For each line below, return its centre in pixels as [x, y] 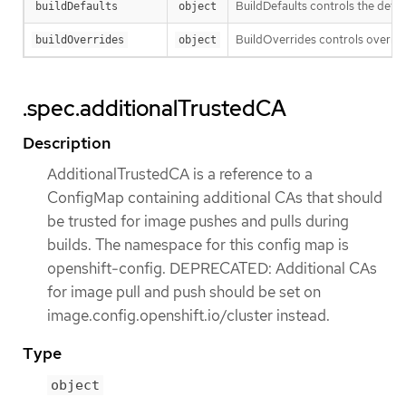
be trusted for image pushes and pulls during [198, 222]
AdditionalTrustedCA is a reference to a [180, 174]
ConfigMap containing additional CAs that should [215, 198]
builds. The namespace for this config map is [198, 245]
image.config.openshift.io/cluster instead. [188, 316]
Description [67, 143]
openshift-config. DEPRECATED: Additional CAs [212, 269]
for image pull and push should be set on [184, 292]
